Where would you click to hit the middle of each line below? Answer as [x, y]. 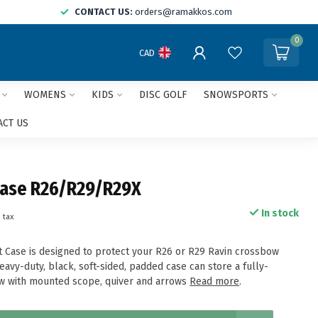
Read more [215, 281]
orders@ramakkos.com [183, 12]
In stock [279, 213]
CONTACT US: [104, 12]
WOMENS [45, 95]
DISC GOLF [163, 95]
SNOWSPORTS [236, 95]
